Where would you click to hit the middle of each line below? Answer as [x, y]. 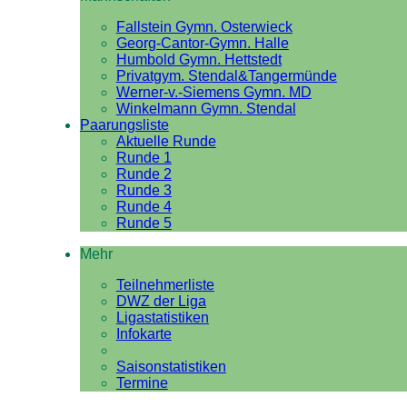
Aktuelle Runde [166, 141]
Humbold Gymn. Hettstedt [199, 60]
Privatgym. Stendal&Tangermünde [226, 76]
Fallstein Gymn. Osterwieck [204, 27]
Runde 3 [144, 190]
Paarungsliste [124, 125]
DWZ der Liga [161, 301]
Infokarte [144, 334]
